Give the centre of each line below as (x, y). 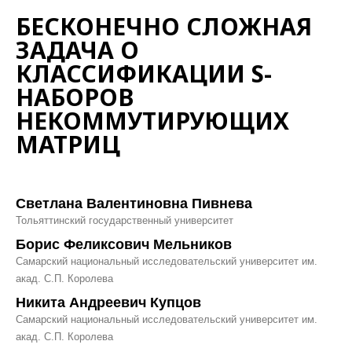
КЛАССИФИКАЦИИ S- (144, 74)
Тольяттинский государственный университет (125, 221)
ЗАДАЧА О (77, 50)
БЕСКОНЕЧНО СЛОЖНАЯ (164, 27)
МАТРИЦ (68, 145)
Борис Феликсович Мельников (124, 245)
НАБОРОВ (75, 97)
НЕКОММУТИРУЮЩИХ (152, 121)
